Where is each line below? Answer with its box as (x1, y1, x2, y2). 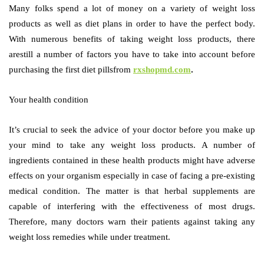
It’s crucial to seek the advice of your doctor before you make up (9, 124, 255, 134)
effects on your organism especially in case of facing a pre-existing (9, 170, 255, 180)
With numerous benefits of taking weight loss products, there (9, 34, 255, 44)
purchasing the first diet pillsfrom (9, 64, 133, 74)
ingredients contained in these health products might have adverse (9, 155, 255, 165)
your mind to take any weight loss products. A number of (9, 140, 255, 150)
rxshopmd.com (133, 64, 191, 74)
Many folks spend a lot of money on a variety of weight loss (9, 3, 255, 13)
